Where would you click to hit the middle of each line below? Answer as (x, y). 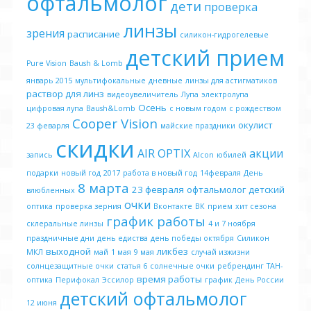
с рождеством (255, 108)
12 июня (42, 303)
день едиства (123, 238)
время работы (169, 279)
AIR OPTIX (164, 153)
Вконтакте (173, 206)
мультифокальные (110, 81)
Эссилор (118, 280)
